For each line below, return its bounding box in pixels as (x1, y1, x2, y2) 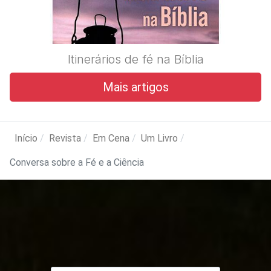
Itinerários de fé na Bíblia (67, 51, 204, 67)
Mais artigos (102, 79, 169, 94)
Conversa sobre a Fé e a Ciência (10, 156, 144, 168)
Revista (49, 132, 81, 144)
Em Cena (93, 132, 129, 144)
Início (15, 132, 38, 144)
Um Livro (141, 132, 178, 144)
